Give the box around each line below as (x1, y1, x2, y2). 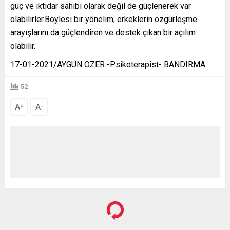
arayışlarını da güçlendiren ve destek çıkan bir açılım (10, 28, 196, 38)
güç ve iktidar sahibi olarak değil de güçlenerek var (10, 1, 191, 11)
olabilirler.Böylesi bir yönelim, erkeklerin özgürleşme (10, 14, 197, 25)
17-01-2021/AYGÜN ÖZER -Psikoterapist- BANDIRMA (10, 60, 205, 70)
